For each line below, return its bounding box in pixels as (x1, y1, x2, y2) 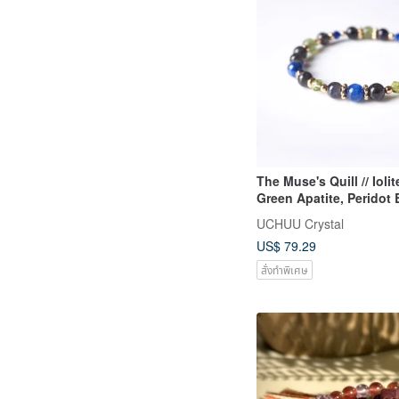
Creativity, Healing (256, 206, 367, 224)
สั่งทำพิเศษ (261, 261, 308, 277)
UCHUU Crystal (256, 214, 344, 232)
